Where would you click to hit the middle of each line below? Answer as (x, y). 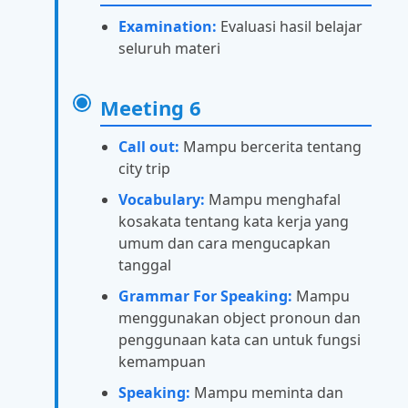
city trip (144, 168)
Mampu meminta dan (267, 392)
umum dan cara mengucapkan (224, 243)
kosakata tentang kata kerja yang (234, 221)
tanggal (145, 265)
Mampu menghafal (273, 199)
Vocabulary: (162, 199)
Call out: (149, 146)
